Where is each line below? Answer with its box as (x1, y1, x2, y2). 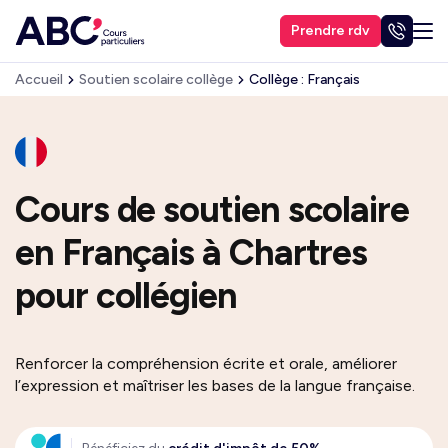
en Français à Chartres (15, 231, 368, 274)
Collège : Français (249, 71, 360, 88)
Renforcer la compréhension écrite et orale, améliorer (15, 354, 397, 373)
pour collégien (15, 274, 237, 317)
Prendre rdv (291, 22, 370, 39)
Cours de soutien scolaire (15, 188, 410, 231)
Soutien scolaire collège (79, 71, 233, 88)
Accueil (15, 71, 63, 88)
